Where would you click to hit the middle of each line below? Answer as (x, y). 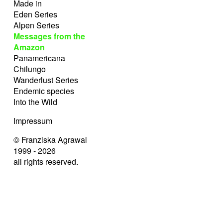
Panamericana (39, 58)
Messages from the (49, 36)
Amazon (29, 47)
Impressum (33, 121)
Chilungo (30, 69)
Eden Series (35, 14)
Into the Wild (35, 102)
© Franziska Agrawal (50, 140)
